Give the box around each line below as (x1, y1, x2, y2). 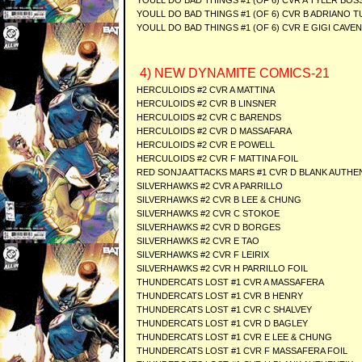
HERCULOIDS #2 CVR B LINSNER (137, 99, 276, 108)
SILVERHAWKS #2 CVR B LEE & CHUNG (137, 195, 301, 204)
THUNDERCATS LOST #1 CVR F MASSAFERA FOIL (137, 346, 347, 356)
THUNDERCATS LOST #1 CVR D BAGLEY (137, 318, 308, 328)
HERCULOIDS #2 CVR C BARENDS (137, 112, 281, 122)
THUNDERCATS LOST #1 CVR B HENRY (137, 291, 303, 301)
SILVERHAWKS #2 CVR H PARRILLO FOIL (137, 263, 308, 273)
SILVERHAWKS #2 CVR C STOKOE (137, 208, 280, 218)
